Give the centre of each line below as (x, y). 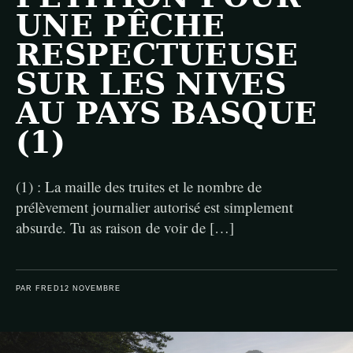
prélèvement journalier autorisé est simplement (154, 207)
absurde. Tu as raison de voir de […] (125, 227)
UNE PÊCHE (121, 26)
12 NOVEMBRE (90, 288)
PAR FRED (38, 288)
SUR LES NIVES (151, 84)
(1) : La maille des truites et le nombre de (139, 186)
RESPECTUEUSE (157, 55)
